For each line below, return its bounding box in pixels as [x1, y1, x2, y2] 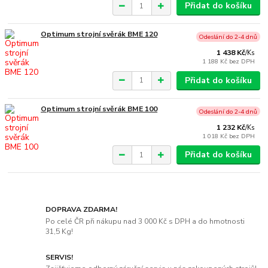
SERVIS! [45, 252, 74, 262]
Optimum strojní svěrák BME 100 [41, 103, 158, 114]
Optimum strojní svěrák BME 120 [41, 29, 158, 39]
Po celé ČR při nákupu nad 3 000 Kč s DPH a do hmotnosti [45, 216, 245, 226]
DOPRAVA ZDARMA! [45, 204, 118, 214]
